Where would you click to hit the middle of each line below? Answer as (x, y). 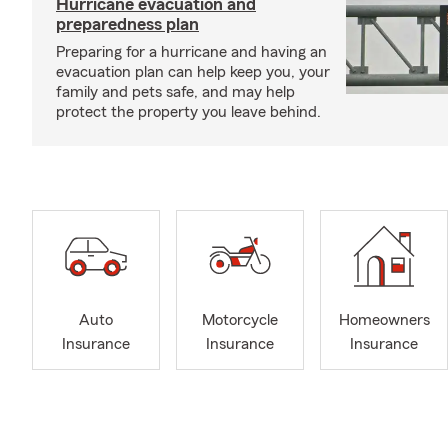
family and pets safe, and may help (175, 92)
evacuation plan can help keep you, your (193, 72)
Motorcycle (240, 320)
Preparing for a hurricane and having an (191, 52)
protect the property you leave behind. (188, 112)
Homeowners (384, 320)
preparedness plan (127, 24)
